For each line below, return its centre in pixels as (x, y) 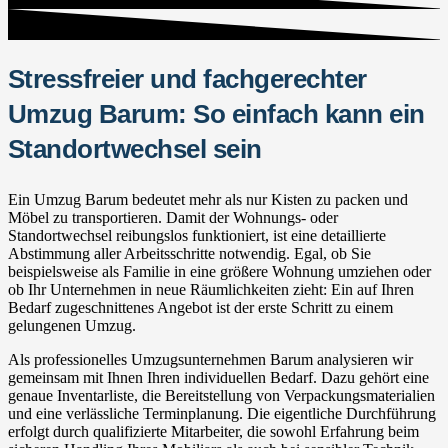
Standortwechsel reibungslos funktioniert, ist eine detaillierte (197, 235)
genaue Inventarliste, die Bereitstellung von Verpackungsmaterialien (221, 395)
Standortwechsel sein (135, 148)
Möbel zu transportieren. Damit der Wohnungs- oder (173, 217)
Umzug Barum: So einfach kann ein (216, 113)
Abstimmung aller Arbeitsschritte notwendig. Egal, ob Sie (189, 253)
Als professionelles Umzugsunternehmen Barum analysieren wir (210, 359)
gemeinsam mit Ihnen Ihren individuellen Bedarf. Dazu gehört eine (218, 377)
